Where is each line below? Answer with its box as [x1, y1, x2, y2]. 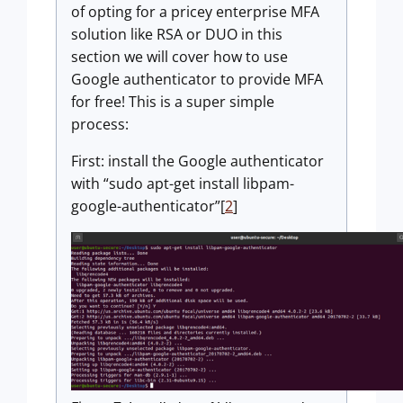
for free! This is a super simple [71, 92, 274, 112]
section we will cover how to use [71, 47, 288, 67]
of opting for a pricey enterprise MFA [71, 2, 319, 22]
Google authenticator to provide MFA [71, 69, 323, 90]
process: [71, 114, 129, 135]
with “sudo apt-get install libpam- [71, 174, 294, 194]
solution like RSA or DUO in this [71, 24, 282, 45]
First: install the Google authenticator [71, 151, 324, 172]
